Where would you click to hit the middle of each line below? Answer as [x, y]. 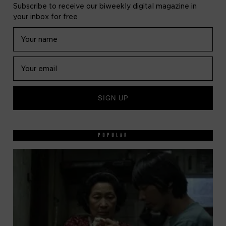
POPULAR [113, 135]
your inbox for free [46, 17]
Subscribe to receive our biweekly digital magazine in [105, 6]
